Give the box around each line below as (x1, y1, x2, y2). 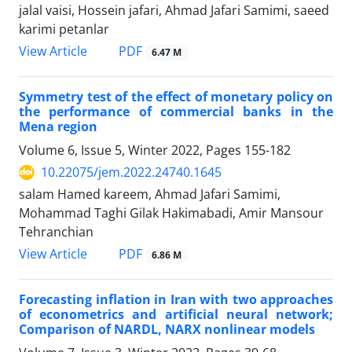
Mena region (19, 118, 97, 136)
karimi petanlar (19, 20, 109, 38)
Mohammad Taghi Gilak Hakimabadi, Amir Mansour (19, 204, 324, 222)
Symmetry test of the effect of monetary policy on (19, 88, 333, 106)
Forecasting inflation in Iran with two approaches (19, 291, 333, 309)
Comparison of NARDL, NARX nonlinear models (19, 321, 315, 339)
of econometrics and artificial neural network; (19, 306, 333, 324)
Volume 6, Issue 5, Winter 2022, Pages (19, 141, 244, 159)
